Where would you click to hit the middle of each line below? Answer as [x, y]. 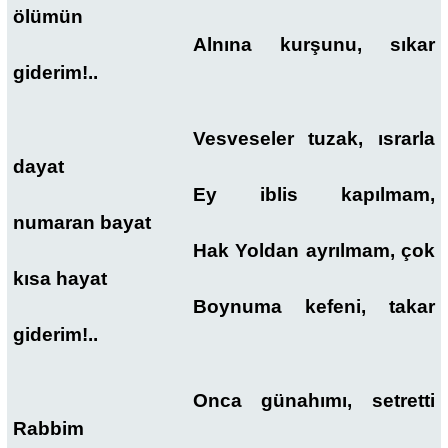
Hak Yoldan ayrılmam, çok [313, 251]
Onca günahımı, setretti [313, 401]
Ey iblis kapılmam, [313, 195]
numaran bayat [82, 223]
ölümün [48, 16]
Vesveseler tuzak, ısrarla [313, 139]
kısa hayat [60, 279]
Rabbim [48, 429]
